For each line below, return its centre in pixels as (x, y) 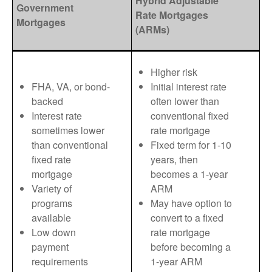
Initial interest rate (189, 86)
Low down (54, 232)
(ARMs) (152, 29)
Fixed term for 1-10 (191, 144)
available (51, 217)
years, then (174, 159)
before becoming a (191, 246)
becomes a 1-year (189, 174)
